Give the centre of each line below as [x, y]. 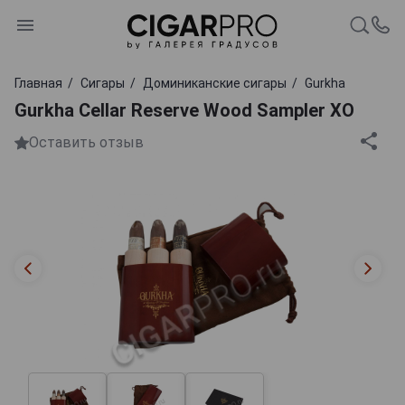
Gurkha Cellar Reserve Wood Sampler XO [184, 110]
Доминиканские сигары [215, 83]
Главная [38, 83]
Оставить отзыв [86, 143]
